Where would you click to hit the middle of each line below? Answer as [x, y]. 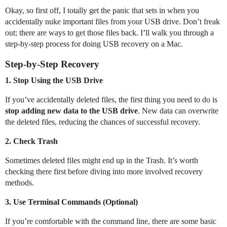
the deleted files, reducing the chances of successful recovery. [103, 122]
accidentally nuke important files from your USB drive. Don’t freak [112, 22]
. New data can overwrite [178, 111]
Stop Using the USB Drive [58, 80]
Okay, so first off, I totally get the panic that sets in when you [102, 10]
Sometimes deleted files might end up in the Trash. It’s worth [102, 160]
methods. [20, 183]
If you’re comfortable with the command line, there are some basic [111, 221]
